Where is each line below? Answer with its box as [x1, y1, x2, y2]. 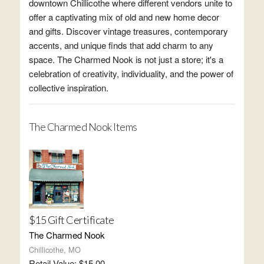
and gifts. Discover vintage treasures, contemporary [28, 25, 228, 37]
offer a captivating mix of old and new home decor [28, 11, 219, 23]
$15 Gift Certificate [28, 213, 114, 226]
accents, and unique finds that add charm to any [28, 39, 213, 51]
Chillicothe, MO [28, 244, 81, 255]
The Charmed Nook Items [28, 120, 137, 133]
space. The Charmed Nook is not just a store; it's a [28, 53, 223, 65]
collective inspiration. [28, 81, 108, 94]
